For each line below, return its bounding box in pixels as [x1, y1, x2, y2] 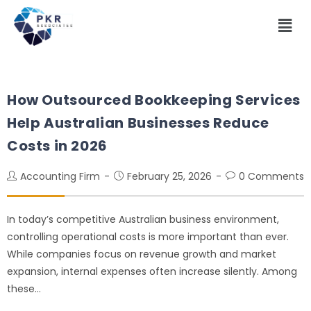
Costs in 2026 [7, 135, 108, 155]
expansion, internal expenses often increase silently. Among [7, 264, 297, 278]
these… [7, 281, 41, 296]
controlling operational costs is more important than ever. [7, 229, 289, 244]
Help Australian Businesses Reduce [7, 112, 269, 133]
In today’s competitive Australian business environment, [7, 212, 279, 226]
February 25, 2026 [127, 169, 212, 183]
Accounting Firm [20, 169, 100, 183]
